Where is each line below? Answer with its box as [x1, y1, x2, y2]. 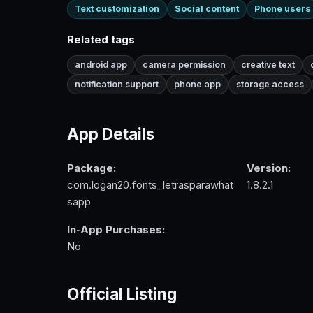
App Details [67, 124, 154, 144]
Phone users [254, 3, 311, 15]
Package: [67, 161, 116, 175]
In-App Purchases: [67, 222, 165, 236]
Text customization [75, 3, 159, 15]
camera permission [143, 59, 226, 71]
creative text [241, 59, 295, 71]
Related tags [67, 33, 135, 47]
